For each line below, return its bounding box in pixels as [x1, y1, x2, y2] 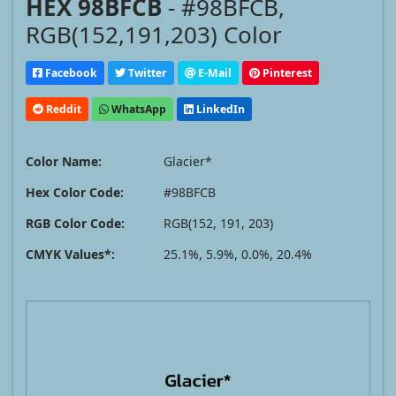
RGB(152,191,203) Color [26, 19, 282, 51]
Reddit [43, 101, 81, 117]
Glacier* [164, 153, 212, 171]
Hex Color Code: [26, 184, 124, 202]
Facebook [42, 65, 97, 80]
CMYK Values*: [26, 246, 115, 263]
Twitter [126, 65, 167, 80]
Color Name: [26, 153, 102, 171]
